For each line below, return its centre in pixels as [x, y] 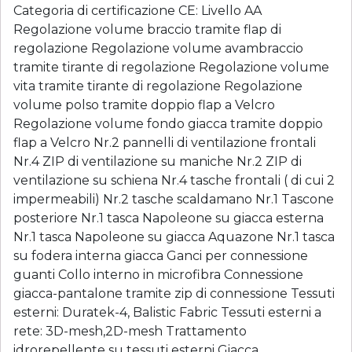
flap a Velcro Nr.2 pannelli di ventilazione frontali [165, 143]
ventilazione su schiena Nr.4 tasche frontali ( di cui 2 [174, 180]
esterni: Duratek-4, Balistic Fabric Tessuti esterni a [167, 312]
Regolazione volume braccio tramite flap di [147, 29]
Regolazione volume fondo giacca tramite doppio [168, 124]
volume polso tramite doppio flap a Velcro [144, 105]
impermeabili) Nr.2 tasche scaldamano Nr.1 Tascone [174, 199]
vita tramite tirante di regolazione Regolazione [158, 86]
